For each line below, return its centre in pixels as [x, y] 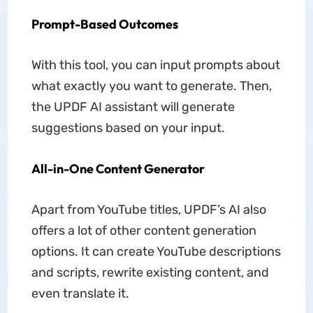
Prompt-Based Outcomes [104, 24]
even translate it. [80, 293]
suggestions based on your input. [128, 128]
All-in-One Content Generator [118, 169]
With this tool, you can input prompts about [155, 65]
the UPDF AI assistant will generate [133, 107]
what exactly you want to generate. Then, [151, 86]
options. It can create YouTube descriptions [156, 252]
